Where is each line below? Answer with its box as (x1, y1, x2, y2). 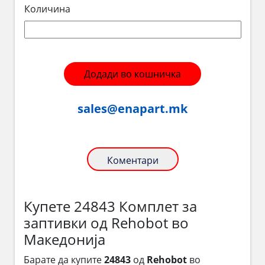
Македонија (24, 229, 105, 249)
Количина (24, 2, 70, 15)
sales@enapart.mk (77, 100, 188, 117)
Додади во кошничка (84, 67, 181, 80)
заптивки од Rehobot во (24, 212, 189, 232)
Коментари (106, 153, 159, 167)
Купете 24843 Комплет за (24, 196, 197, 216)
